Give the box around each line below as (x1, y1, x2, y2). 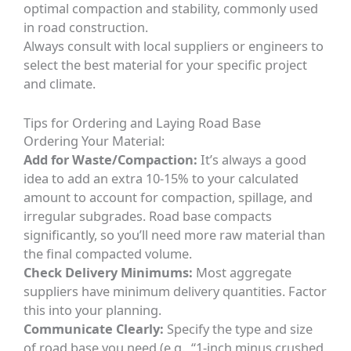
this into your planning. (24, 300, 162, 319)
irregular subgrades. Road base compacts (24, 206, 273, 225)
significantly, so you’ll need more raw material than (24, 225, 326, 244)
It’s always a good (197, 150, 307, 168)
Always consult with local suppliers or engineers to (24, 37, 324, 56)
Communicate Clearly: (24, 319, 165, 338)
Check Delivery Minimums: (24, 262, 194, 281)
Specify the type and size (164, 319, 313, 338)
